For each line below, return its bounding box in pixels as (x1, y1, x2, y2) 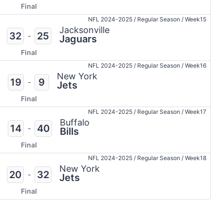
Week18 (185, 154, 206, 162)
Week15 (185, 16, 206, 23)
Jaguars (59, 33, 97, 45)
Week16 (185, 62, 206, 70)
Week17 (185, 108, 206, 116)
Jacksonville (59, 25, 109, 36)
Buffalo (59, 117, 90, 128)
